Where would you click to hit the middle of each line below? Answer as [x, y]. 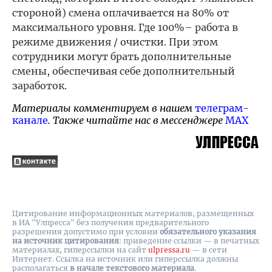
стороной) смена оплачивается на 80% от [121, 13]
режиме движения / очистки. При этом [115, 42]
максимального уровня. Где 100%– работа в [125, 27]
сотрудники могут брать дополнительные [122, 56]
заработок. [39, 86]
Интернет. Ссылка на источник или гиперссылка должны [125, 259]
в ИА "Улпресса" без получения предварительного [110, 223]
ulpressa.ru [169, 250]
